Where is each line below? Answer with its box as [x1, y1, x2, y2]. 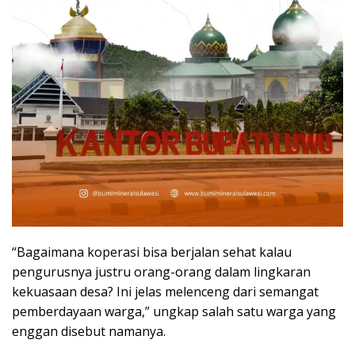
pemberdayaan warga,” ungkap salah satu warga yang [12, 302, 336, 320]
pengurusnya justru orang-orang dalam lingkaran [12, 262, 311, 281]
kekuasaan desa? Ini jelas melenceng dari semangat [12, 282, 319, 300]
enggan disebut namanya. [12, 322, 166, 340]
